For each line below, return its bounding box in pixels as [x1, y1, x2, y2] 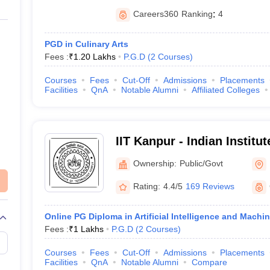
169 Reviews [185, 181, 234, 191]
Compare [191, 257, 227, 267]
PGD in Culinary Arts [44, 39, 128, 49]
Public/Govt [179, 158, 223, 168]
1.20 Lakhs [73, 52, 116, 61]
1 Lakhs [73, 224, 104, 234]
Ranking [181, 9, 213, 19]
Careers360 [133, 9, 178, 19]
